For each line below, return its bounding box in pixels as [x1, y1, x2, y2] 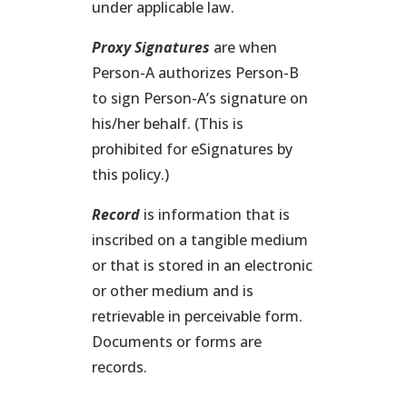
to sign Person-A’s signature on [91, 88, 308, 108]
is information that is [143, 204, 290, 224]
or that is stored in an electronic [91, 255, 313, 275]
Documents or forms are [91, 332, 262, 352]
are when [213, 37, 277, 57]
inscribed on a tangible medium [91, 230, 308, 250]
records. [91, 357, 147, 377]
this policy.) [91, 164, 169, 184]
